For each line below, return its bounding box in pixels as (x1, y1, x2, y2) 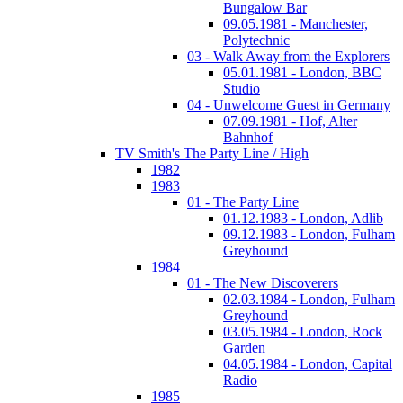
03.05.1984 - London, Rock (223, 324, 382, 339)
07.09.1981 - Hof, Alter (223, 113, 357, 129)
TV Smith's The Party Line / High (115, 146, 309, 161)
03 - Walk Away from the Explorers (187, 49, 390, 64)
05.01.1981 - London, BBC (223, 65, 381, 80)
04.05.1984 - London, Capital (223, 356, 392, 372)
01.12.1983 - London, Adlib (223, 210, 383, 226)
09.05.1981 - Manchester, (223, 16, 368, 31)
